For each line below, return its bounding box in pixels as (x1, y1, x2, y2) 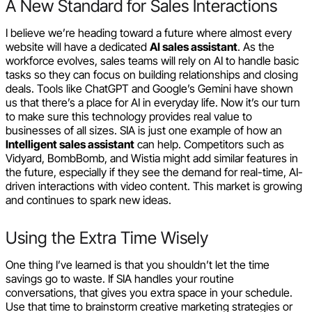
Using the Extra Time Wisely (6, 227, 208, 248)
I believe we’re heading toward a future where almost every (6, 25, 292, 40)
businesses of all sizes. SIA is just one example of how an (6, 123, 282, 137)
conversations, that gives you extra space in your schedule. (6, 285, 292, 299)
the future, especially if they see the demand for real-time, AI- (6, 164, 303, 179)
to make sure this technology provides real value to (6, 109, 252, 123)
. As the (237, 39, 274, 54)
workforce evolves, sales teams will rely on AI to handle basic (6, 53, 299, 68)
